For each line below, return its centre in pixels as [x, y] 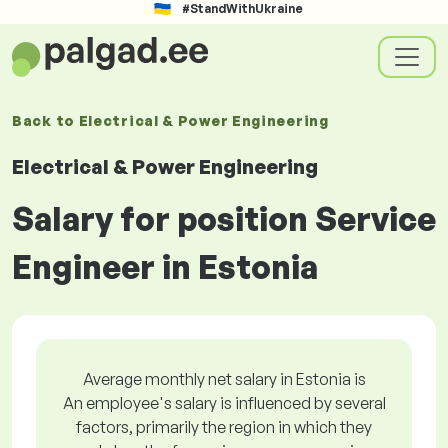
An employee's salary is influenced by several [224, 403]
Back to [45, 120]
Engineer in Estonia [165, 267]
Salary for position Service [224, 219]
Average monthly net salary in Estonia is [224, 379]
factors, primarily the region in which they [224, 427]
